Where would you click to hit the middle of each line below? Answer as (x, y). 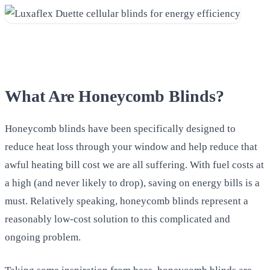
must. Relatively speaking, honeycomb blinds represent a (127, 201)
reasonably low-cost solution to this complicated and (118, 219)
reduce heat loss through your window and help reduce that (131, 146)
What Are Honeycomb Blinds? (115, 96)
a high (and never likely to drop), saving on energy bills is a (132, 183)
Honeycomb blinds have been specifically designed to (120, 128)
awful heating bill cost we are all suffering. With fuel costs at (134, 165)
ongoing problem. (43, 237)
